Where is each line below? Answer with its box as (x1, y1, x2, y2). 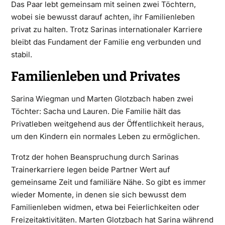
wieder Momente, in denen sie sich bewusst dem (11, 189, 186, 199)
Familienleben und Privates (11, 68, 180, 84)
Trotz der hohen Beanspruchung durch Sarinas (11, 152, 179, 162)
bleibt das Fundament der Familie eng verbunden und (11, 37, 201, 47)
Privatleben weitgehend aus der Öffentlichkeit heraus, (11, 119, 204, 129)
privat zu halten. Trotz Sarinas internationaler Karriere (11, 24, 202, 34)
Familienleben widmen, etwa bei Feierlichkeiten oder (11, 202, 199, 212)
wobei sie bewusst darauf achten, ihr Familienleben (11, 12, 195, 22)
